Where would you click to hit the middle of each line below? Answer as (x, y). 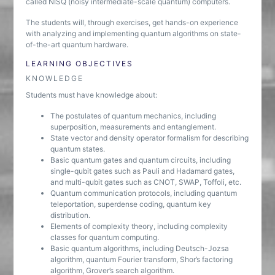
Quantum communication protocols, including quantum (144, 193)
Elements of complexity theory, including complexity (139, 226)
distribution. (71, 215)
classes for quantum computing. (105, 237)
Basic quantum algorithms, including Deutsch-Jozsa (140, 248)
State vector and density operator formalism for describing (150, 138)
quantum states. (78, 149)
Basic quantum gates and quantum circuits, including (141, 160)
